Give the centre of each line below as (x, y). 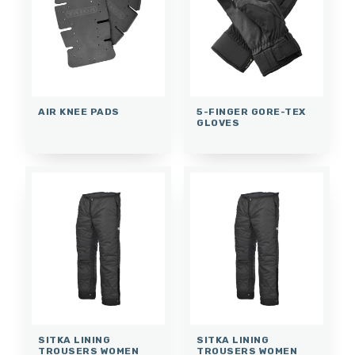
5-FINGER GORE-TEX (251, 111)
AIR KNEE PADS (79, 111)
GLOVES (218, 122)
